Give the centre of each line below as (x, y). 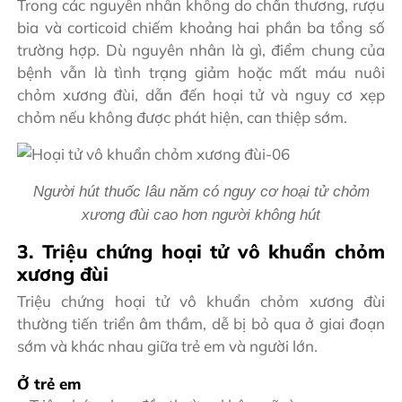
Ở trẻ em (49, 383)
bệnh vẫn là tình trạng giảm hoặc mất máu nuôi (201, 73)
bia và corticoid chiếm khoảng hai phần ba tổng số (201, 28)
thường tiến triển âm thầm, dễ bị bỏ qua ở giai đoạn (201, 323)
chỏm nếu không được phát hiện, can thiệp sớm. (183, 118)
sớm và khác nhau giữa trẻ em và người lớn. (168, 345)
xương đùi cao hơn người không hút (201, 215)
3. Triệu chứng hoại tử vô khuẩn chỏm (201, 252)
